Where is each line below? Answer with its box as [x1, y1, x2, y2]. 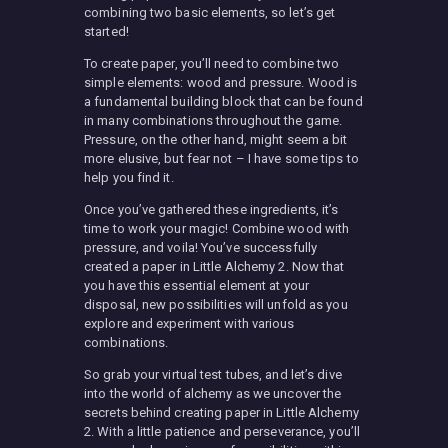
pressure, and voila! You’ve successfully [84, 239, 318, 255]
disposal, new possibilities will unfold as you [84, 296, 348, 312]
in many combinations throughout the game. [84, 112, 343, 128]
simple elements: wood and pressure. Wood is [84, 74, 358, 90]
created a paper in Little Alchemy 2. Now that [84, 258, 345, 274]
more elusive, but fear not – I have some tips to [84, 150, 359, 166]
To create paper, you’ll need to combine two [84, 55, 340, 71]
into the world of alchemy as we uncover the [84, 385, 342, 401]
